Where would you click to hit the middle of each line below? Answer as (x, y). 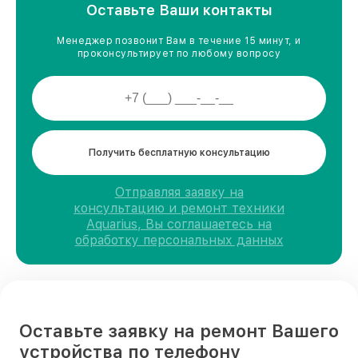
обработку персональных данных (179, 240)
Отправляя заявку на (179, 192)
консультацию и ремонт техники (179, 208)
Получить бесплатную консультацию (179, 152)
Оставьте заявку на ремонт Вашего (179, 330)
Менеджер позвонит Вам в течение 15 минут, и (179, 40)
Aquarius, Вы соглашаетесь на (179, 224)
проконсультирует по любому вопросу (179, 53)
